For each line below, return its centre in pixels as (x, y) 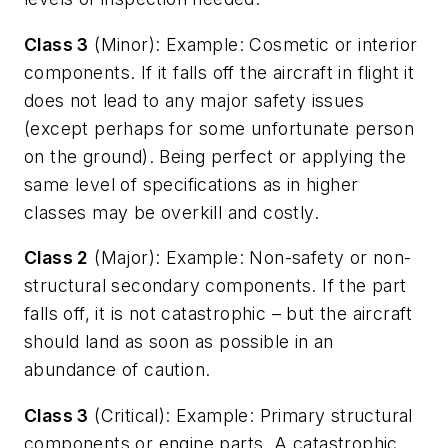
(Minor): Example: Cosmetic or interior (253, 44)
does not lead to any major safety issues (194, 100)
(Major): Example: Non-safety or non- (250, 258)
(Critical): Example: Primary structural (250, 415)
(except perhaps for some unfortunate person (219, 128)
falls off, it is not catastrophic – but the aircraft (218, 314)
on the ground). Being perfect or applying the (215, 156)
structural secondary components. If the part (215, 286)
